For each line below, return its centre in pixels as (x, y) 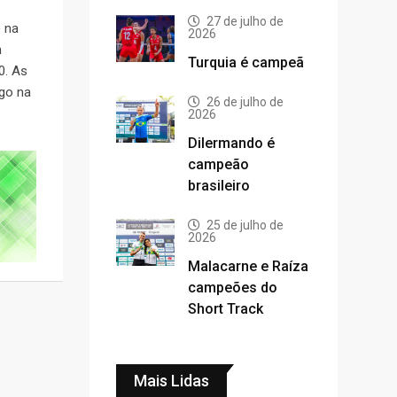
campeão (218, 164)
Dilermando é (231, 143)
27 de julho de (245, 21)
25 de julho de (245, 225)
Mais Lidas (171, 381)
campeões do (233, 288)
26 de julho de (245, 102)
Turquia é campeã (246, 62)
